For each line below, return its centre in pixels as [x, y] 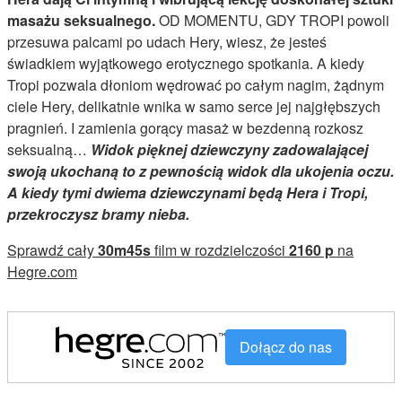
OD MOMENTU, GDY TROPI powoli [272, 20]
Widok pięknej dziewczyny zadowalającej [229, 149]
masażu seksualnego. [81, 20]
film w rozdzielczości [220, 249]
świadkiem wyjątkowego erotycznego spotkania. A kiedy [186, 63]
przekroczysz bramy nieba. [98, 214]
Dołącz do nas [286, 346]
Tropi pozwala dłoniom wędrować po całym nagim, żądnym [196, 84]
